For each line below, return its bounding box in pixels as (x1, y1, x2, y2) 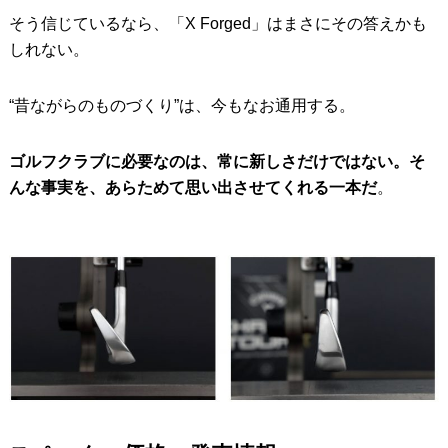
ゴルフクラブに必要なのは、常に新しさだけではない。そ (8, 153, 425, 171)
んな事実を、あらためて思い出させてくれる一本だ (8, 179, 377, 197)
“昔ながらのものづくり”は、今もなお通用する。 (8, 97, 355, 115)
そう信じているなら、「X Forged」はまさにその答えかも (8, 15, 427, 33)
